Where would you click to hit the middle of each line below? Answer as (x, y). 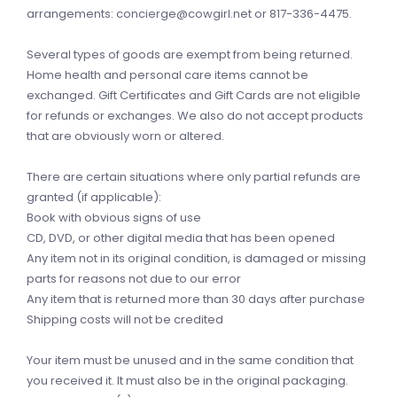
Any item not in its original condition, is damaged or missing (196, 258)
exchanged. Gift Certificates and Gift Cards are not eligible (194, 95)
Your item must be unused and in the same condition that (190, 360)
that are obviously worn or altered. (125, 136)
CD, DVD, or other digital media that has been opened (181, 238)
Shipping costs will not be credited (125, 319)
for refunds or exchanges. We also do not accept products (195, 116)
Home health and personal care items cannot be (167, 75)
